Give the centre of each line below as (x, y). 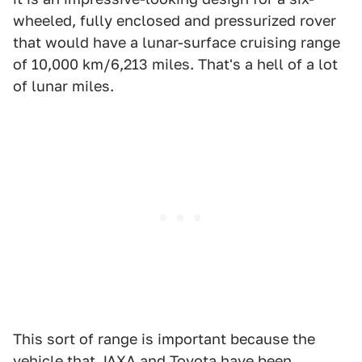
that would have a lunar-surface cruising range (177, 42)
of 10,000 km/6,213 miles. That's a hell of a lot (175, 64)
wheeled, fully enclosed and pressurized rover (175, 21)
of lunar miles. (63, 86)
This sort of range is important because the (164, 339)
